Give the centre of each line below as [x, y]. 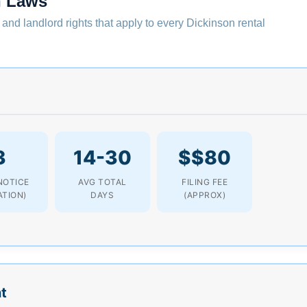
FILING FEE [205, 182]
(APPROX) [205, 195]
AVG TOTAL [102, 182]
